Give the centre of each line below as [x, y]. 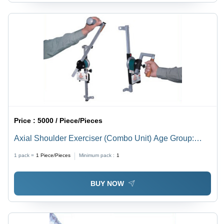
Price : [26, 120]
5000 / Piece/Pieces [70, 120]
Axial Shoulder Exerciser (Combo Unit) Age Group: [104, 138]
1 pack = [24, 155]
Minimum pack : [97, 155]
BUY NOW [107, 184]
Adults [25, 150]
